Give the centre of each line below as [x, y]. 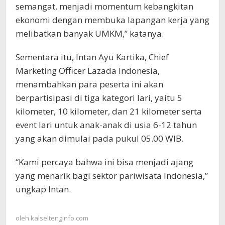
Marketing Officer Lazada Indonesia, [88, 70]
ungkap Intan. [43, 189]
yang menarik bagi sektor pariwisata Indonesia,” [112, 175]
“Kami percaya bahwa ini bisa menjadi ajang [104, 162]
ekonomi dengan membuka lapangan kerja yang [113, 20]
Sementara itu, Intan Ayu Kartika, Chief [92, 57]
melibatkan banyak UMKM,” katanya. [90, 33]
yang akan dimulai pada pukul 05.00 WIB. [99, 138]
